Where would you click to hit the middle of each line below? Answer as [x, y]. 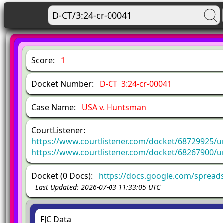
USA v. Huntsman [114, 107]
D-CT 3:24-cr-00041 [136, 84]
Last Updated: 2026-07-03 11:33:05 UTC [98, 187]
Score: [46, 60]
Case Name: [56, 107]
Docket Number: [65, 84]
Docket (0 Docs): [65, 176]
